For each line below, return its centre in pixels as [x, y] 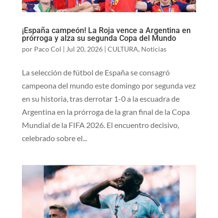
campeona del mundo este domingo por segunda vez [109, 85]
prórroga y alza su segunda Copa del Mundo [99, 38]
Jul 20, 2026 [84, 49]
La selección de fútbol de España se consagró [96, 72]
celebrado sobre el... [54, 138]
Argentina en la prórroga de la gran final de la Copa [106, 111]
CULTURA [123, 49]
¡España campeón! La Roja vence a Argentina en [106, 30]
